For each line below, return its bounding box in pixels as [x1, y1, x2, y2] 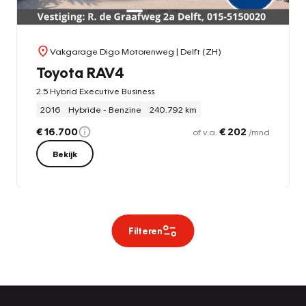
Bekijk [53, 148, 77, 160]
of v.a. [193, 126, 219, 138]
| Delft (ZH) [174, 46, 221, 57]
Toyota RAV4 [36, 63, 124, 82]
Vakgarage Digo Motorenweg [50, 46, 174, 57]
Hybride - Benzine [68, 104, 141, 115]
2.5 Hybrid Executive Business [36, 85, 154, 97]
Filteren [128, 225, 162, 237]
